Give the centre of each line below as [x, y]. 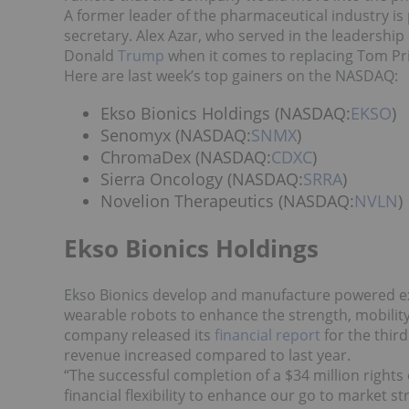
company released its [139, 335]
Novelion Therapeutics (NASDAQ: [227, 200]
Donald [91, 56]
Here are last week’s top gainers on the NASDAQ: [231, 76]
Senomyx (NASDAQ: [176, 135]
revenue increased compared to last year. [207, 355]
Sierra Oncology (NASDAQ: [202, 178]
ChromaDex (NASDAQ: [186, 157]
